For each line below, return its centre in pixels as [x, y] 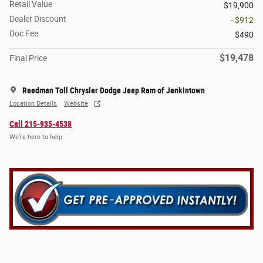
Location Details [33, 104]
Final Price [28, 58]
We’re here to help [36, 137]
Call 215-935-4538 [41, 124]
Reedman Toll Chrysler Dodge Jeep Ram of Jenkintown [114, 90]
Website [76, 104]
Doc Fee [24, 33]
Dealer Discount [38, 18]
